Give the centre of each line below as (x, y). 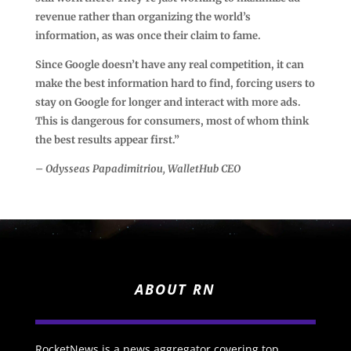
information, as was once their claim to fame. (148, 35)
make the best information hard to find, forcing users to (175, 83)
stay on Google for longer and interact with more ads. (168, 102)
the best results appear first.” (107, 139)
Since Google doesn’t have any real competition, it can (169, 64)
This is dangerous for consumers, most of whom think (172, 121)
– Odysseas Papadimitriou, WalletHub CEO (138, 168)
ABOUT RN (175, 289)
